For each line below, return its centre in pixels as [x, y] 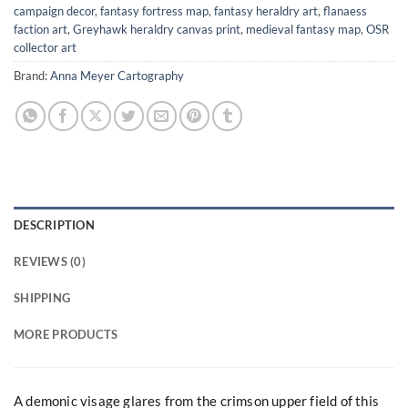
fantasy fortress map [154, 11]
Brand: [32, 76]
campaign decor [54, 11]
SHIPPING [42, 298]
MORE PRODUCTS [66, 335]
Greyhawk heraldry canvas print [157, 30]
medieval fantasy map [303, 30]
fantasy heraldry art [266, 11]
